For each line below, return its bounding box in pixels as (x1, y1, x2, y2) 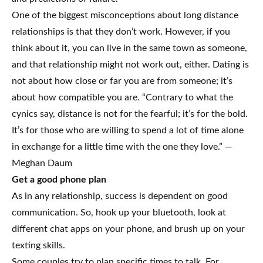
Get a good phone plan (12, 174, 106, 184)
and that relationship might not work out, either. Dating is (12, 59, 249, 69)
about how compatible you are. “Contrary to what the (12, 92, 233, 102)
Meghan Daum (12, 158, 72, 168)
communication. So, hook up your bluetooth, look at (12, 207, 226, 217)
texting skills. (12, 240, 65, 250)
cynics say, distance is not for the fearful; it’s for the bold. (12, 109, 248, 119)
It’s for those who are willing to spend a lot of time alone (12, 125, 244, 135)
